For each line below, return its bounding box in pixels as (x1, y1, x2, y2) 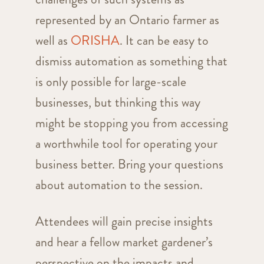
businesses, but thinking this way (35, 93, 200, 111)
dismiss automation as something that (35, 51, 227, 70)
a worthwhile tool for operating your (35, 134, 217, 153)
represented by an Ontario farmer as (35, 10, 219, 29)
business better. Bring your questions (35, 154, 223, 173)
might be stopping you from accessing (35, 113, 228, 132)
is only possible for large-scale (35, 72, 186, 91)
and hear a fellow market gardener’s (35, 232, 213, 251)
